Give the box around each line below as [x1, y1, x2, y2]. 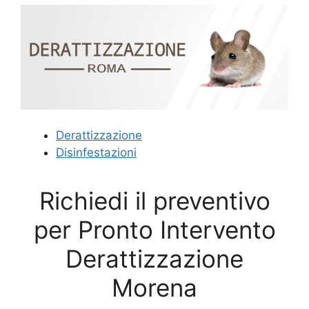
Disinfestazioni [56, 146, 137, 160]
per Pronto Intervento [33, 215, 276, 244]
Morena [112, 272, 197, 302]
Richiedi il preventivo [39, 186, 270, 215]
